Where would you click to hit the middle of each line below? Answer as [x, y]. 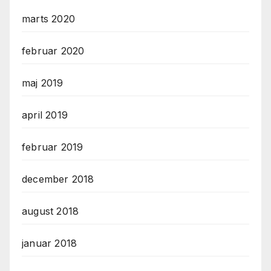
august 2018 [51, 211]
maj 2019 [43, 83]
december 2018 [58, 179]
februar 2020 [53, 51]
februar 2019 [53, 147]
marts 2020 [48, 19]
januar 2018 [50, 243]
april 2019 [45, 115]
